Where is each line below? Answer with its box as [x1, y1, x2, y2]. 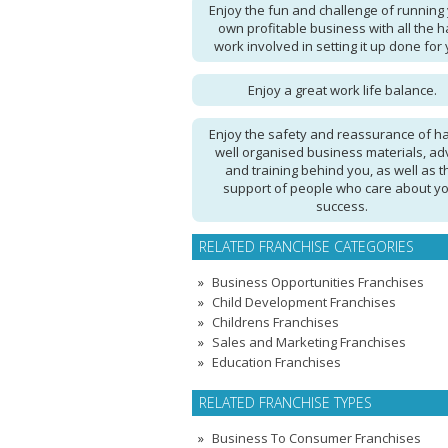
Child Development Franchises [212, 293, 396, 311]
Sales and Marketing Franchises [212, 333, 406, 351]
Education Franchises [212, 353, 341, 371]
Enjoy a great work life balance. [247, 81, 437, 99]
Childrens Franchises [212, 313, 339, 331]
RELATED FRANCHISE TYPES [199, 393, 372, 412]
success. [316, 197, 368, 215]
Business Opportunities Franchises [212, 273, 424, 291]
